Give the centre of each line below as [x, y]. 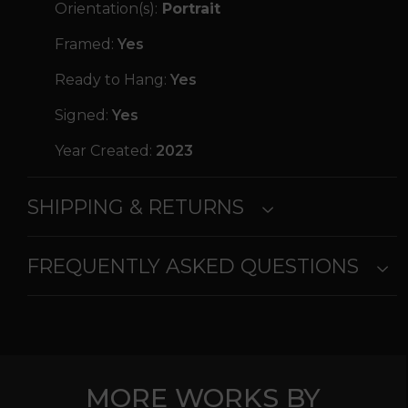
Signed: [82, 116]
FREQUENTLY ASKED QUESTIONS [193, 266]
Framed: [84, 45]
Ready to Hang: [111, 80]
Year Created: [103, 151]
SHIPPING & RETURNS [136, 207]
